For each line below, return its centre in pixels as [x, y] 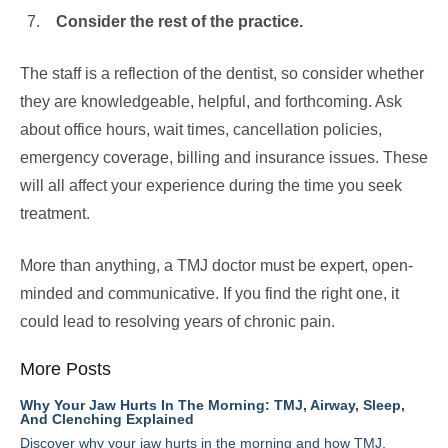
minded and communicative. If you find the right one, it [209, 293]
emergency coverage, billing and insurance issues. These [224, 157]
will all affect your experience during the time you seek [211, 185]
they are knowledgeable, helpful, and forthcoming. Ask [211, 101]
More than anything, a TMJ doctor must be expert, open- [216, 265]
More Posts [65, 369]
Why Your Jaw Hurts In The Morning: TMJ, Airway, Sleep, [212, 405]
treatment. [55, 213]
